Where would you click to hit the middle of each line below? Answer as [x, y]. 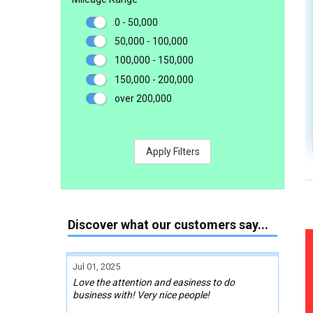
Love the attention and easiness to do [154, 282]
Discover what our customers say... [168, 224]
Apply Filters [173, 151]
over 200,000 [143, 98]
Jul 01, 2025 [96, 266]
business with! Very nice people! [141, 294]
